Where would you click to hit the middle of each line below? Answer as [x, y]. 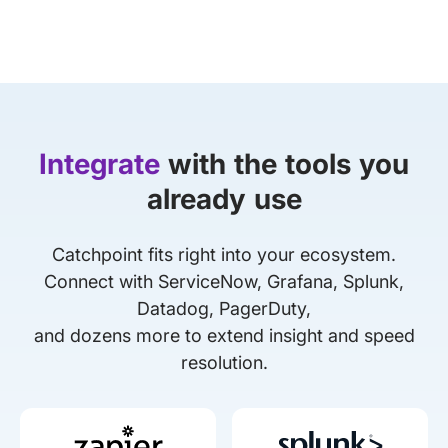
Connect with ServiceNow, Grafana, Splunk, [224, 281]
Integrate [99, 163]
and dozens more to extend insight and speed [224, 335]
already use [224, 198]
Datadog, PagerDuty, [224, 308]
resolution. [224, 362]
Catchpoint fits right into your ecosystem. [224, 254]
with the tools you [284, 163]
